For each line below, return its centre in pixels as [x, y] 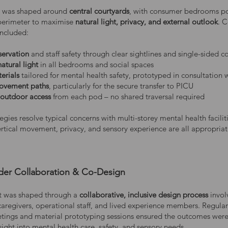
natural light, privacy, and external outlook [147, 22]
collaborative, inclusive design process [145, 195]
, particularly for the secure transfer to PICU [121, 86]
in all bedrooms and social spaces [96, 64]
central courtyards [99, 11]
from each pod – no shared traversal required [129, 96]
